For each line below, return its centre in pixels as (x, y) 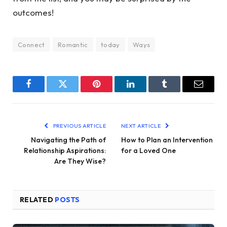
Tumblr (177, 91)
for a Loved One (148, 151)
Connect (31, 45)
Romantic (73, 45)
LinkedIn (146, 91)
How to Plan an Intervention (167, 140)
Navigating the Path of (68, 140)
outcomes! (33, 13)
